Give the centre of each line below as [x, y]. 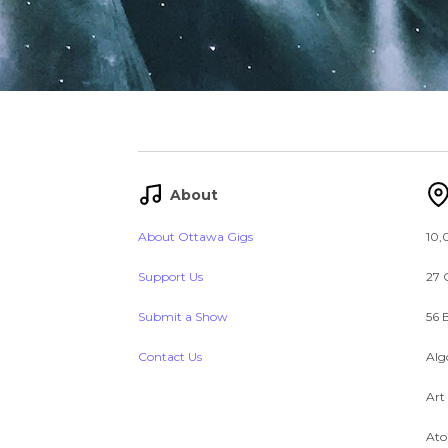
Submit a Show [183, 316]
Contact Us [170, 356]
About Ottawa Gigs [195, 236]
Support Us [170, 276]
